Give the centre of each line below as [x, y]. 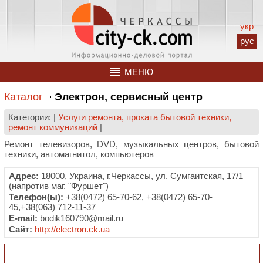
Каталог [23, 97]
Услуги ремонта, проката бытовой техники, [145, 117]
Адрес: [24, 176]
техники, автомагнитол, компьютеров [79, 154]
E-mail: [23, 218]
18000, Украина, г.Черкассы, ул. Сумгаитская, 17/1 [141, 176]
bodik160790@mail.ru [80, 218]
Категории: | [33, 117]
